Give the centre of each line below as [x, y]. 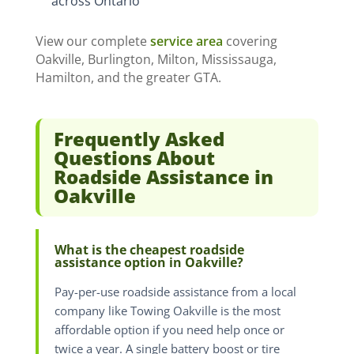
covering [250, 41]
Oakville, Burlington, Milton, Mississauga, [156, 60]
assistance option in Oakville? [149, 263]
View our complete [92, 41]
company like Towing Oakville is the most [167, 311]
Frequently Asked [139, 139]
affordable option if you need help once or [169, 330]
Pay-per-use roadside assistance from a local [175, 292]
